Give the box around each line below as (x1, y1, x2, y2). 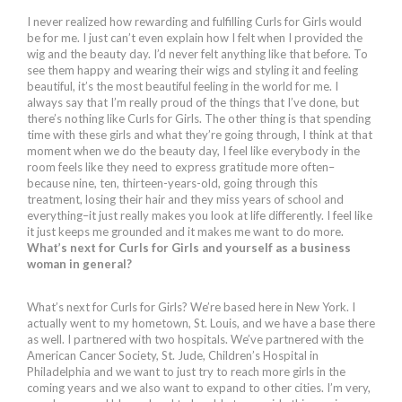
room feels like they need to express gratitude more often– (27, 159, 335, 174)
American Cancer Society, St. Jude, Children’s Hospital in (27, 347, 319, 363)
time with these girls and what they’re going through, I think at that (27, 127, 372, 142)
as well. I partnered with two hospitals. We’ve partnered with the (27, 331, 363, 346)
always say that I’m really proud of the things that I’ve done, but (27, 94, 359, 109)
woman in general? (27, 256, 132, 271)
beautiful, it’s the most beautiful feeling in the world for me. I (27, 78, 338, 93)
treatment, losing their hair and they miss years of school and (27, 191, 344, 206)
